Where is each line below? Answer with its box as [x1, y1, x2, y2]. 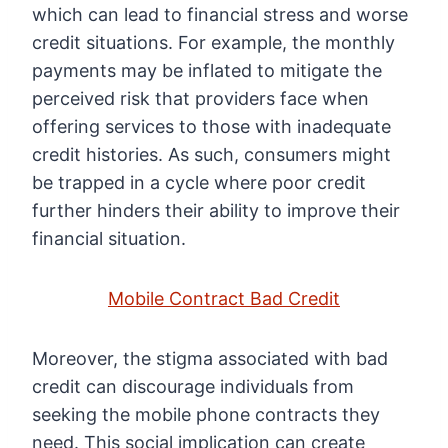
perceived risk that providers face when [32, 88, 369, 110]
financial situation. [32, 228, 186, 250]
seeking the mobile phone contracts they [32, 404, 380, 426]
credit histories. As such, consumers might [32, 144, 391, 166]
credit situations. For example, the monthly [32, 32, 395, 54]
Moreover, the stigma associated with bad [32, 348, 388, 370]
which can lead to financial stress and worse [32, 4, 408, 26]
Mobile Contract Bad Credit [108, 288, 340, 310]
